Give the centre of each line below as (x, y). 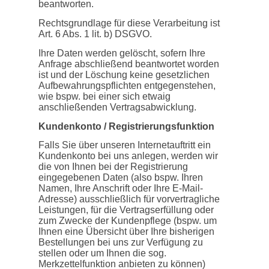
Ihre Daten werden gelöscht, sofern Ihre (122, 53)
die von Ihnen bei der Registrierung (113, 167)
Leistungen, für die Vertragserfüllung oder (126, 210)
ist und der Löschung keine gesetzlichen (124, 74)
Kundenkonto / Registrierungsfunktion (126, 126)
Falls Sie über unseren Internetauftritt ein (125, 145)
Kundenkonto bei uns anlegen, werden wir (128, 156)
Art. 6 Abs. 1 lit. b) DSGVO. (95, 34)
